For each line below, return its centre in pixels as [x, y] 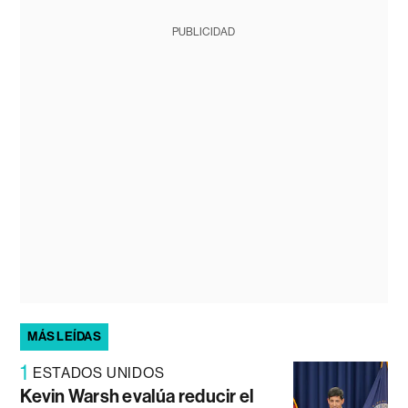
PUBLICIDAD [204, 32]
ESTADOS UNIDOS [99, 373]
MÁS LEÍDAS [64, 337]
